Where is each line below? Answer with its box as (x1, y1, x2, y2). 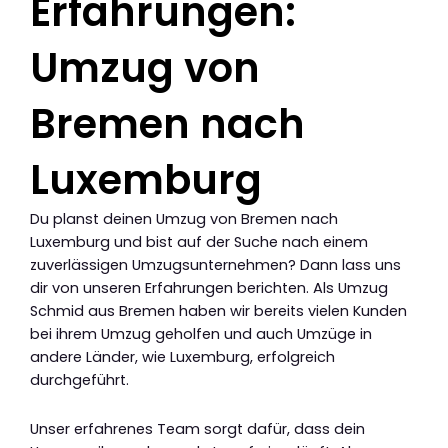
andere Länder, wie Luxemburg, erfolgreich (30, 347, 335, 368)
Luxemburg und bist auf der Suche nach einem (30, 232, 368, 253)
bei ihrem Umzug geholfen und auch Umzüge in (30, 324, 372, 345)
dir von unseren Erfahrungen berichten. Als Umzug (30, 278, 388, 299)
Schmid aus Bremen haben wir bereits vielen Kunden (30, 301, 407, 322)
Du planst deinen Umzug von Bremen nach (30, 209, 338, 230)
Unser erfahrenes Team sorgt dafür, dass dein (30, 418, 365, 439)
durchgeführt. (30, 370, 129, 391)
